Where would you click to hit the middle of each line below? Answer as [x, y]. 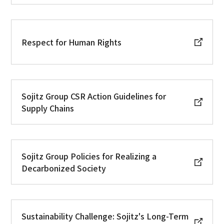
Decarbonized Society [64, 168]
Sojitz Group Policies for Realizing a [89, 156]
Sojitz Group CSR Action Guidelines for [94, 96]
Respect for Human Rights [72, 42]
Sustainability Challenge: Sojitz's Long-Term [105, 216]
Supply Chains [48, 108]
